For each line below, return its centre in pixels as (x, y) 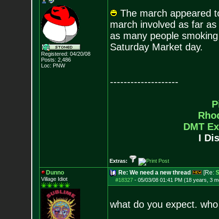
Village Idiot (54, 179)
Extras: (119, 161)
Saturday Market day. (156, 47)
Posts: (48, 60)
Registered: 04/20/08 (66, 54)
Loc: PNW (53, 66)
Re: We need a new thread (154, 173)
